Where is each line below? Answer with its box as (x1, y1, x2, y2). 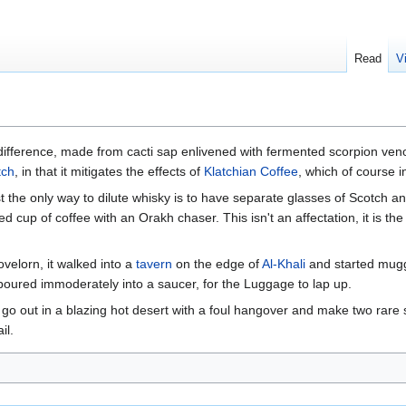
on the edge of (172, 256, 262, 272)
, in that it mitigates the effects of (14, 164, 204, 179)
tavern (136, 256, 172, 272)
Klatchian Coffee (204, 164, 298, 179)
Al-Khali (262, 256, 305, 272)
